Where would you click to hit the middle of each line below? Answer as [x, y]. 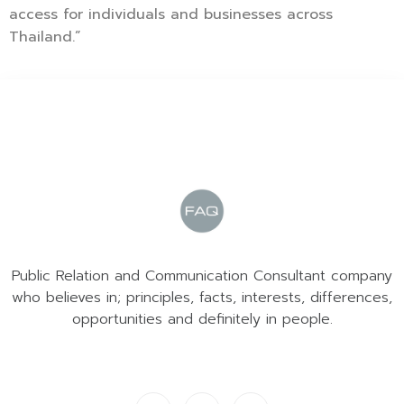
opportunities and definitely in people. [202, 319]
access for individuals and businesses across [171, 14]
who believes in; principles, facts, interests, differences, [202, 297]
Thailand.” [45, 37]
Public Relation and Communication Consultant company [202, 275]
